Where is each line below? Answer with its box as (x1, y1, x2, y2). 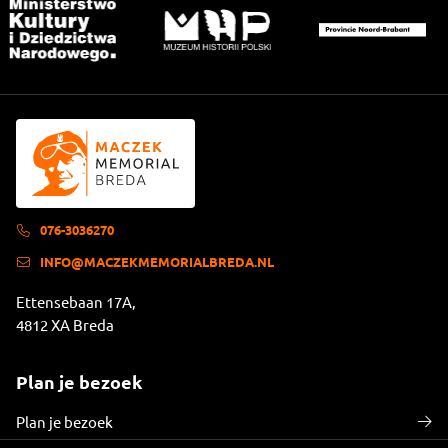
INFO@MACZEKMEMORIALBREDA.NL (39, 252, 274, 270)
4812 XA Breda (16, 314, 114, 334)
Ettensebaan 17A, (16, 291, 136, 311)
